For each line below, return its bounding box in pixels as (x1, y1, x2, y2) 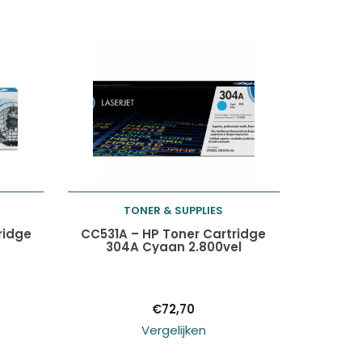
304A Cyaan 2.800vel (105, 238, 242, 255)
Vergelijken (141, 322, 206, 339)
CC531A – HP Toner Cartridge (81, 225, 267, 242)
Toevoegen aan (108, 221, 205, 238)
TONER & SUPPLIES (124, 203, 224, 218)
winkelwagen (108, 258, 186, 275)
